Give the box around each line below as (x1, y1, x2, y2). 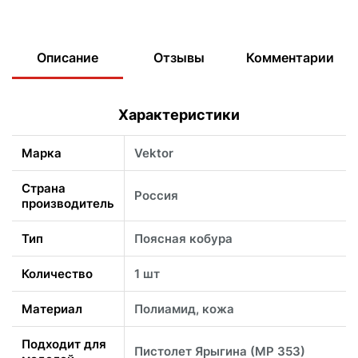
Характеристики (118, 106, 240, 124)
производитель (22, 196, 114, 212)
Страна (22, 181, 66, 197)
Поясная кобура (134, 231, 233, 247)
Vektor (134, 145, 173, 161)
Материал (22, 301, 82, 317)
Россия (134, 188, 178, 204)
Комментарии (246, 50, 335, 66)
